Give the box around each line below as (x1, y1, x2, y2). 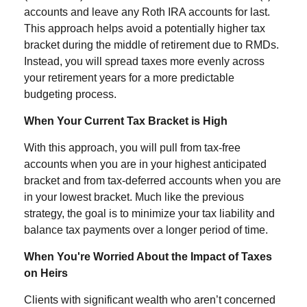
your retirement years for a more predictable (24, 72, 234, 84)
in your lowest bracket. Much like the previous (24, 191, 244, 203)
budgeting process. (24, 88, 116, 100)
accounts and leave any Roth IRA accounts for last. (24, 6, 270, 18)
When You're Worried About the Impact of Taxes (24, 251, 272, 262)
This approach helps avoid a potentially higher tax (24, 23, 265, 34)
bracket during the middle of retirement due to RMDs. (24, 39, 279, 51)
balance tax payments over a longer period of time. (24, 224, 268, 236)
